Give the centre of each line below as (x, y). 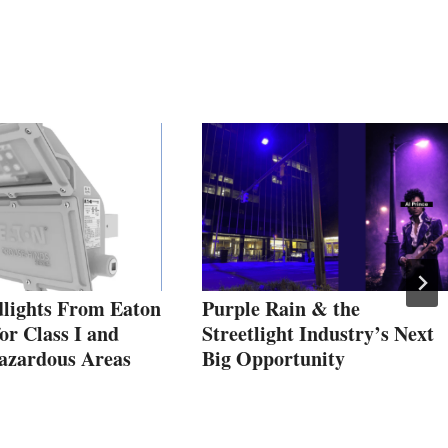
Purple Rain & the (281, 309)
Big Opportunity (273, 359)
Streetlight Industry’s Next (318, 334)
